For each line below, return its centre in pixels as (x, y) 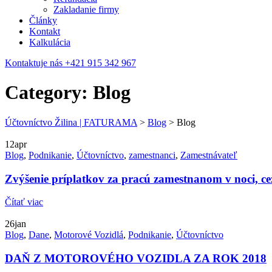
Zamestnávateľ (209, 155)
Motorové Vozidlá (89, 235)
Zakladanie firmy (86, 9)
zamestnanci (152, 155)
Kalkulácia (50, 42)
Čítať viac (24, 202)
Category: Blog (68, 93)
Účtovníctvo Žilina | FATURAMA (71, 122)
